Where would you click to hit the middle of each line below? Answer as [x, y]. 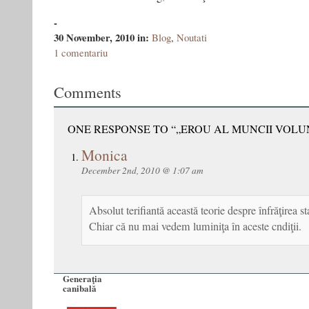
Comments [88, 92]
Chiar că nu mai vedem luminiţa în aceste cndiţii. [195, 226]
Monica [104, 155]
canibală [80, 288]
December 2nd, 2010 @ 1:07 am [142, 170]
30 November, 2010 [96, 37]
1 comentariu [81, 52]
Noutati [192, 37]
